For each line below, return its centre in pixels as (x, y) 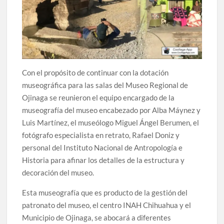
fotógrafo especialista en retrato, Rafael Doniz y (101, 135)
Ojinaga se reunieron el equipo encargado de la (98, 97)
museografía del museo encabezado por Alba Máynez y (111, 110)
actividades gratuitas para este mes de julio (82, 42)
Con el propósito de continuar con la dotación (95, 72)
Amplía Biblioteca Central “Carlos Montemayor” (89, 34)
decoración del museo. (58, 172)
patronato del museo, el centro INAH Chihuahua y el (107, 205)
